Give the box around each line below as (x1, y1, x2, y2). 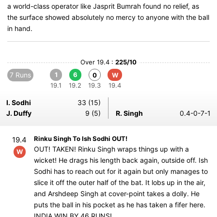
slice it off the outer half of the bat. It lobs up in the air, (34, 178, 205, 186)
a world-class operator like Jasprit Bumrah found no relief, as (7, 2, 199, 10)
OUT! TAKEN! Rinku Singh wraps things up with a (34, 145, 189, 153)
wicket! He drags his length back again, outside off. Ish (34, 156, 208, 164)
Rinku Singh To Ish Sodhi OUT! (34, 135, 127, 142)
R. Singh (116, 109, 143, 117)
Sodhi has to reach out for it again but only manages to (34, 167, 208, 175)
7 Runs (10, 71, 31, 79)
